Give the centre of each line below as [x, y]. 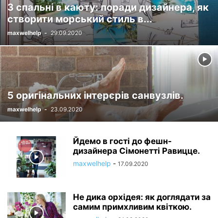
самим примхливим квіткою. [132, 207]
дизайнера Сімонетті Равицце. [136, 151]
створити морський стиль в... [80, 19]
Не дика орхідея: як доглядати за [142, 197]
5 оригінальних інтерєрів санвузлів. [95, 95]
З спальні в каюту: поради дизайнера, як [108, 7]
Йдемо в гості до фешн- [122, 141]
